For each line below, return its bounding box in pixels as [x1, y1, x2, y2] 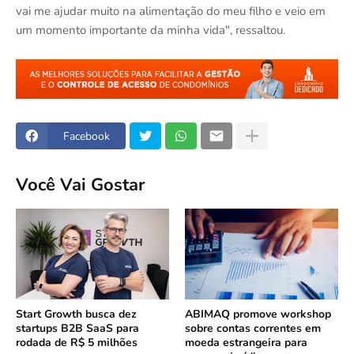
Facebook [63, 128, 110, 144]
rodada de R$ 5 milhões [16, 335, 137, 351]
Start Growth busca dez [16, 307, 137, 322]
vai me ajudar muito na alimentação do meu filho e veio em [16, 2, 326, 19]
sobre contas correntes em [185, 321, 321, 337]
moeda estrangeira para [185, 335, 307, 351]
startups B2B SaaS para [16, 321, 139, 337]
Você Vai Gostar [16, 172, 145, 197]
